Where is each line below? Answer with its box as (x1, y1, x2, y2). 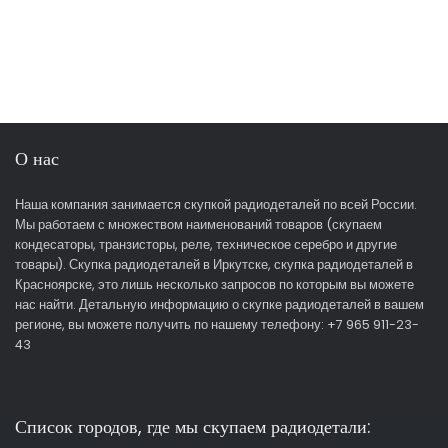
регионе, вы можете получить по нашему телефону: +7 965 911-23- (15, 316, 419, 334)
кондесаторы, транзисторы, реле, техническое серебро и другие (15, 236, 397, 254)
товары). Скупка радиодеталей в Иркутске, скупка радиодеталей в (15, 256, 413, 274)
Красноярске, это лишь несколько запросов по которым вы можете (15, 276, 414, 294)
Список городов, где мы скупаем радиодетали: (15, 414, 371, 440)
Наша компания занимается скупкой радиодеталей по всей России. (15, 196, 417, 214)
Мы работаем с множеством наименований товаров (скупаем (15, 216, 382, 234)
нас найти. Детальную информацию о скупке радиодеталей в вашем (15, 296, 424, 314)
